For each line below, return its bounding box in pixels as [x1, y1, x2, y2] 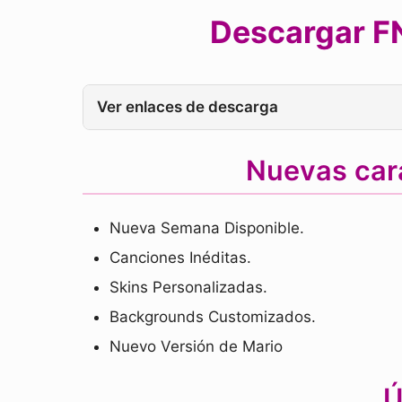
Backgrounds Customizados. [109, 308, 316, 326]
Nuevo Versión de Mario [109, 337, 283, 355]
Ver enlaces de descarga [97, 98, 278, 116]
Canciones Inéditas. [109, 249, 251, 267]
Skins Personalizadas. [109, 278, 267, 296]
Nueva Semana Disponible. [109, 219, 304, 237]
